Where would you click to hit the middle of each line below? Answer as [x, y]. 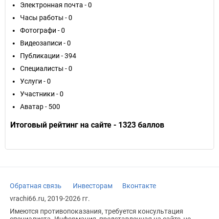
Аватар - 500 [40, 107]
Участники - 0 [42, 94]
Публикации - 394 [48, 56]
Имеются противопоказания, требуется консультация [97, 211]
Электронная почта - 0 [56, 5]
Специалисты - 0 [46, 68]
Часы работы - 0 [46, 18]
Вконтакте [139, 186]
